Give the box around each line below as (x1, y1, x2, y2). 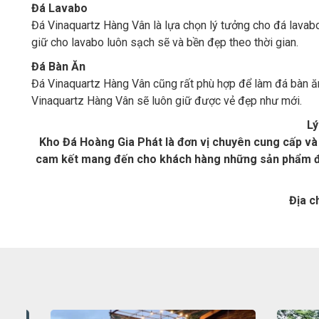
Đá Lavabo (31, 1, 88, 15)
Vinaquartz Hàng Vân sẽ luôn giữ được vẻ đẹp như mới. (31, 94, 302, 108)
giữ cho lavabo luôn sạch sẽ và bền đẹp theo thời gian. (31, 36, 298, 49)
